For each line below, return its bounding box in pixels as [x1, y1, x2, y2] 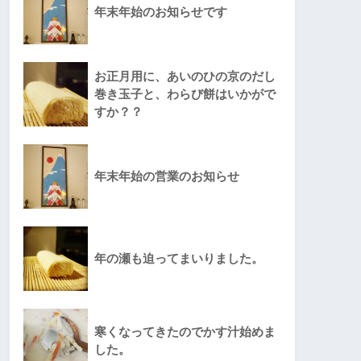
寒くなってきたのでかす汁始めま [94, 325, 276, 339]
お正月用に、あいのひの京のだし [94, 69, 276, 84]
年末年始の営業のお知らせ [94, 169, 239, 184]
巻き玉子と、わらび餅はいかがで [94, 87, 276, 102]
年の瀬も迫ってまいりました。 [94, 251, 263, 266]
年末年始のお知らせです [94, 5, 227, 19]
